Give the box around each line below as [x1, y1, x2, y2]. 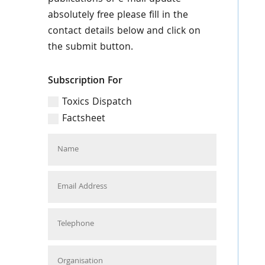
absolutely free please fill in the [47, 8, 188, 24]
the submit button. [47, 40, 133, 56]
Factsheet [62, 111, 105, 128]
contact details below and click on [47, 24, 201, 40]
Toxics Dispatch [62, 94, 132, 111]
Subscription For [47, 73, 122, 89]
